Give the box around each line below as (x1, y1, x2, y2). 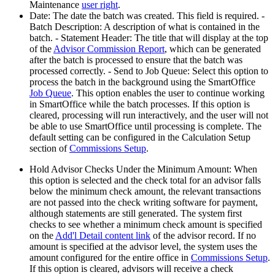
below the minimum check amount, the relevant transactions (29, 186, 261, 197)
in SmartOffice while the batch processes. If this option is (29, 99, 250, 110)
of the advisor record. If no (150, 230, 256, 241)
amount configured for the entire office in (29, 252, 191, 263)
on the (29, 230, 55, 241)
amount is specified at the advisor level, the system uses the (29, 241, 257, 252)
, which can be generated (165, 44, 261, 55)
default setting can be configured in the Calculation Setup (29, 132, 250, 143)
